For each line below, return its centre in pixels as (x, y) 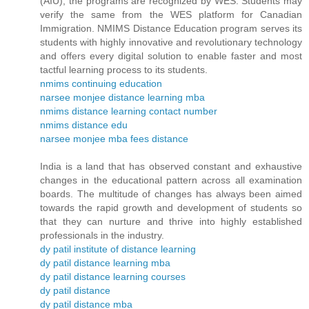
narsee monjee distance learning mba (122, 98)
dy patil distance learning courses (113, 277)
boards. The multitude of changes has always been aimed (171, 194)
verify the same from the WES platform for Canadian (171, 15)
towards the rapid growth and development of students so (171, 208)
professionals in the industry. (102, 236)
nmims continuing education (101, 84)
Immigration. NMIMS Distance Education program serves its (171, 29)
